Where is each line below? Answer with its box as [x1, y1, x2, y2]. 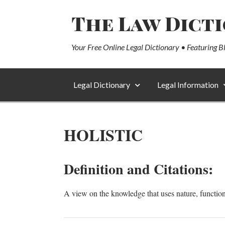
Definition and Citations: [64, 159, 213, 179]
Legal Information [157, 80, 218, 89]
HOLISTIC [64, 123, 143, 147]
